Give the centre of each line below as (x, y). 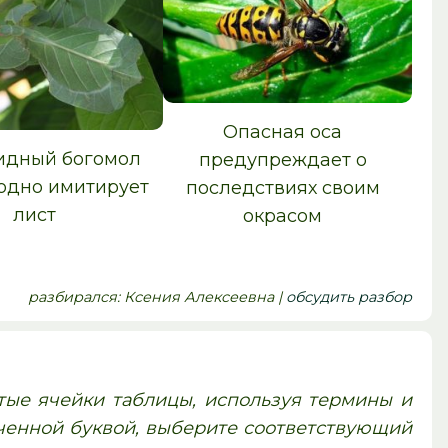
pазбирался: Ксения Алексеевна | (156, 296)
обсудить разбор (348, 296)
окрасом (283, 216)
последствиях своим (282, 188)
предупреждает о (282, 160)
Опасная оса (283, 132)
